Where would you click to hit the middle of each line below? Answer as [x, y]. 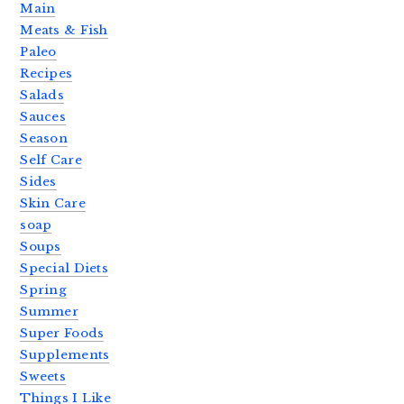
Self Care [51, 161]
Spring [44, 290]
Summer [50, 312]
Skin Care [53, 204]
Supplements [65, 355]
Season [44, 139]
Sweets [43, 377]
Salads [42, 96]
